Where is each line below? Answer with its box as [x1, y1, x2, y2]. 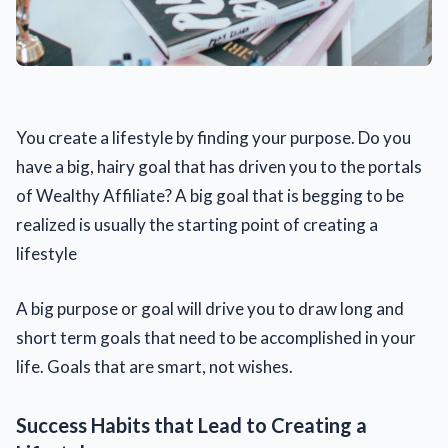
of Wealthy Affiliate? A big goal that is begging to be [16, 185, 404, 207]
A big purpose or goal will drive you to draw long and [16, 297, 404, 319]
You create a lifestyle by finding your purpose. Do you [16, 127, 411, 149]
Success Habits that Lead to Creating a [16, 412, 367, 437]
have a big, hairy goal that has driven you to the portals [16, 156, 422, 178]
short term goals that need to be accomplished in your [16, 326, 416, 348]
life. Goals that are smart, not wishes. [16, 355, 293, 377]
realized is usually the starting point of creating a [16, 214, 378, 236]
